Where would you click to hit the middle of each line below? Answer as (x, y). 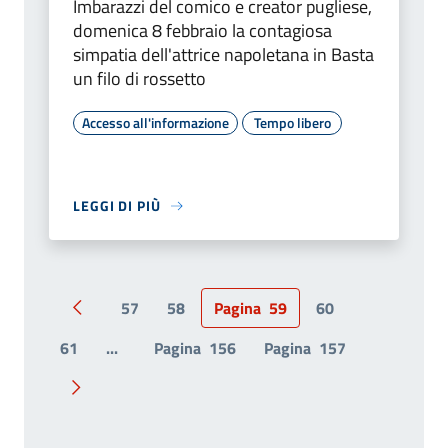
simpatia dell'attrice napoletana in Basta (223, 55)
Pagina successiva (137, 398)
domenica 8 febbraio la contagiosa (202, 31)
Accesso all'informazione (155, 123)
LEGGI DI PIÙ (117, 206)
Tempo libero (292, 123)
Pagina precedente (140, 318)
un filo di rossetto (139, 79)
